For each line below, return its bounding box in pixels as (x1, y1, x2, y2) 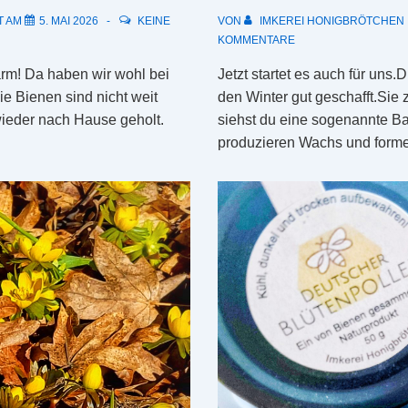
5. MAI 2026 (39, 15, 98, 28)
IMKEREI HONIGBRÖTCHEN (260, 15, 404, 28)
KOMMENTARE (218, 34, 295, 47)
